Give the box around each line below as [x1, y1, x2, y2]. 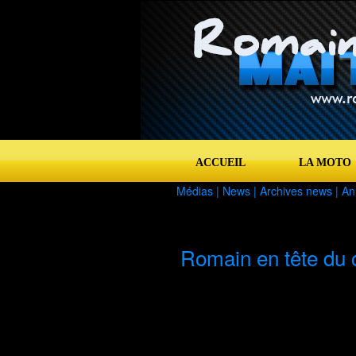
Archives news [260, 183, 332, 199]
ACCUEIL [195, 157, 246, 168]
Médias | [176, 183, 222, 199]
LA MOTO [298, 157, 351, 168]
